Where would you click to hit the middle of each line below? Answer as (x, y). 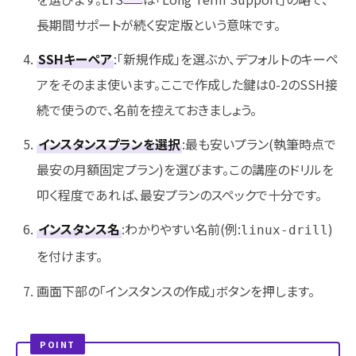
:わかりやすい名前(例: (181, 229)
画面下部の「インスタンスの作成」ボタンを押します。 (175, 290)
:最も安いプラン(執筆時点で (259, 144)
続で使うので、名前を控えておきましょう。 (146, 110)
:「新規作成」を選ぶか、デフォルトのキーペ (226, 59)
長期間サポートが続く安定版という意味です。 (158, 24)
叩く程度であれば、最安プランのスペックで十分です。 (179, 195)
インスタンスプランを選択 (109, 144)
